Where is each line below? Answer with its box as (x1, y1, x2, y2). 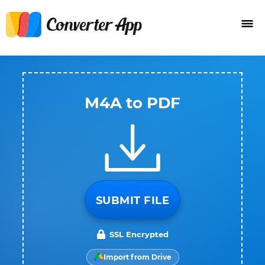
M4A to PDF (85, 93, 180, 112)
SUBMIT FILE (95, 194, 170, 207)
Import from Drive (103, 253, 172, 261)
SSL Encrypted (109, 230, 169, 239)
